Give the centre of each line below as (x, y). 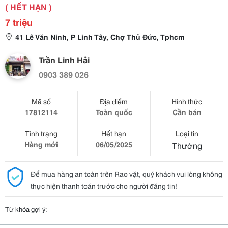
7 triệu (19, 22)
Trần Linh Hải (64, 59)
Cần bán (187, 112)
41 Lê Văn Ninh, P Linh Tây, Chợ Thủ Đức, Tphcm (100, 37)
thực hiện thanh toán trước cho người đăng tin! (104, 186)
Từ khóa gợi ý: (26, 209)
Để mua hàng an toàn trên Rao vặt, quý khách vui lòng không (126, 174)
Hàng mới (41, 144)
